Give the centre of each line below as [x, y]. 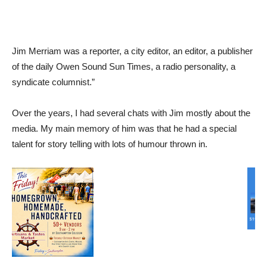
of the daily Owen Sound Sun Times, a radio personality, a [124, 66]
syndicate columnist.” [53, 82]
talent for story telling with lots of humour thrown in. [110, 144]
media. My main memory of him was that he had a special [124, 128]
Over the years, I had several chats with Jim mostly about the [131, 113]
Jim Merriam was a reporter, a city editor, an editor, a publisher [132, 51]
